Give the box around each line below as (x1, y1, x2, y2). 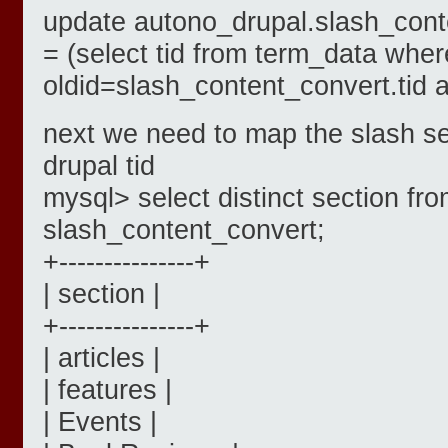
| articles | (43, 342, 160, 374)
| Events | (43, 406, 157, 438)
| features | (43, 374, 172, 406)
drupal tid (43, 150, 155, 182)
